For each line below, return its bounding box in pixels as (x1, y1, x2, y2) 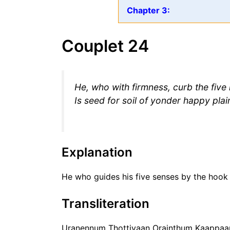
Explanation (62, 145, 132, 160)
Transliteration (62, 196, 149, 211)
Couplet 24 (62, 36, 149, 56)
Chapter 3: (126, 5, 170, 16)
